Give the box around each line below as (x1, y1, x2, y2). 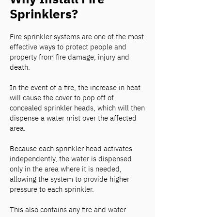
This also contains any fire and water (10, 205, 126, 214)
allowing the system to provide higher (10, 174, 129, 184)
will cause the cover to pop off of (10, 93, 114, 102)
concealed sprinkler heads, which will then (10, 103, 145, 112)
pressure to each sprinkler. (10, 185, 94, 194)
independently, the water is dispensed (10, 154, 132, 163)
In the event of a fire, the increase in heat (10, 83, 140, 92)
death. (10, 62, 30, 72)
